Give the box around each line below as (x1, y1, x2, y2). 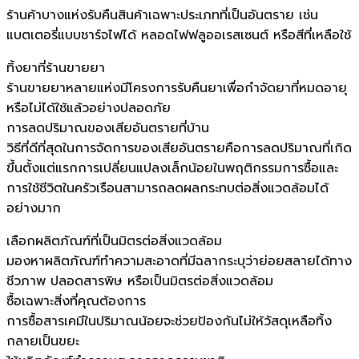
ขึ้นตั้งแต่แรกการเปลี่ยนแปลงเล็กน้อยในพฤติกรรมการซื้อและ (6, 158, 338, 178)
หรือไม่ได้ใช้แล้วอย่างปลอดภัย (6, 98, 171, 118)
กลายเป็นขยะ (6, 331, 79, 351)
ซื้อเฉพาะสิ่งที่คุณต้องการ (6, 291, 146, 311)
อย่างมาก (6, 198, 61, 218)
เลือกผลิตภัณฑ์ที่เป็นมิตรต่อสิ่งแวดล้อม (6, 231, 222, 251)
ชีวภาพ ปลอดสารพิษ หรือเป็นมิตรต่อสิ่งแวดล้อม (6, 271, 273, 291)
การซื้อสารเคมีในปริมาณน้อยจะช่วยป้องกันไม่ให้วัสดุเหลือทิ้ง (6, 311, 332, 331)
